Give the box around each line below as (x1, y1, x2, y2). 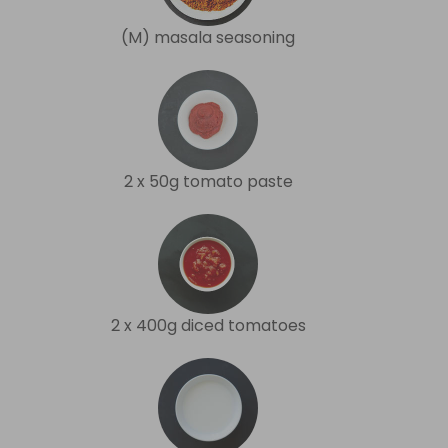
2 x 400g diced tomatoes (110, 313, 306, 337)
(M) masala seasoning (121, 25, 295, 49)
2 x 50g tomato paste (123, 169, 293, 193)
